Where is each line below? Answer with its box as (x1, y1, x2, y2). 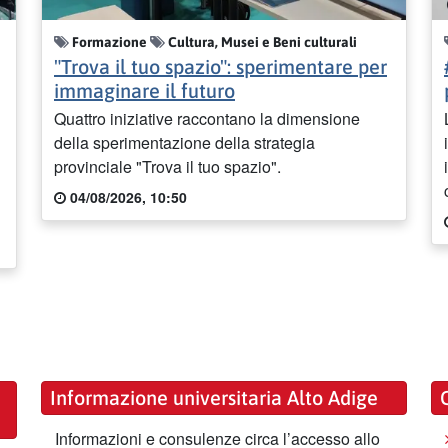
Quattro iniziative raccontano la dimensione (54, 106, 360, 130)
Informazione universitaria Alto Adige (50, 386, 378, 410)
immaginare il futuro (54, 78, 235, 102)
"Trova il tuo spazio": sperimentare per (54, 54, 387, 78)
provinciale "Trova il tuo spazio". (54, 154, 281, 178)
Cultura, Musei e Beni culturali (165, 34, 357, 51)
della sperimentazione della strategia (54, 130, 315, 154)
